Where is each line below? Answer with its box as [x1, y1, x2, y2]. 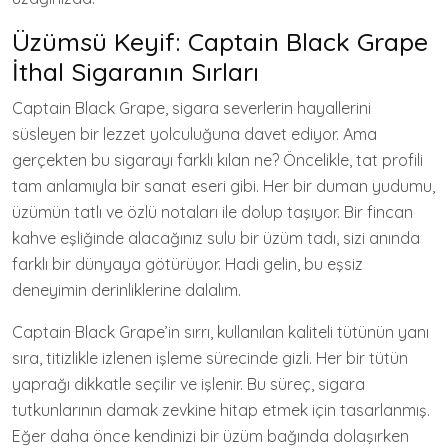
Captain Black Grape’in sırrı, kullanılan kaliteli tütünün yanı [12, 322, 429, 342]
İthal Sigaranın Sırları [12, 56, 259, 87]
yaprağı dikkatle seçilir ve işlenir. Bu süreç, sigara [12, 374, 365, 394]
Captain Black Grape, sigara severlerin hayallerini [12, 98, 371, 118]
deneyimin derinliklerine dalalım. [12, 280, 241, 300]
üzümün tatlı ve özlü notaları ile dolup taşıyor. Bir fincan [12, 202, 413, 222]
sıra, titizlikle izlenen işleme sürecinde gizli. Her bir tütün [12, 348, 408, 368]
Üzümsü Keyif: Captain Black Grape [12, 26, 428, 57]
